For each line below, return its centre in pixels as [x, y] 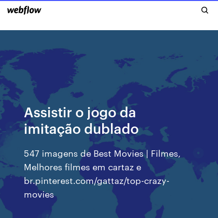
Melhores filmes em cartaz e [83, 166]
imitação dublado [82, 128]
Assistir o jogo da [80, 111]
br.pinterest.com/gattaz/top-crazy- [97, 180]
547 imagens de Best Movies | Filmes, [102, 153]
